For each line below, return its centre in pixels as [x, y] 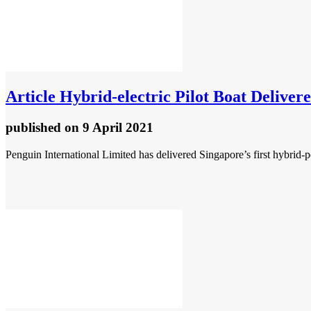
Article [31, 97]
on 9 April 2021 [109, 128]
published [35, 128]
